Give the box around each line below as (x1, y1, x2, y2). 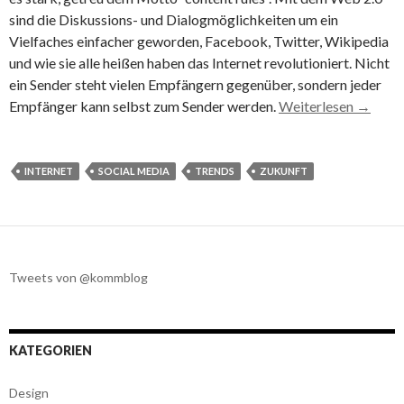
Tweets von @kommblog (9, 269, 148, 285)
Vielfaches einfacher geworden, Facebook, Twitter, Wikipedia (9, 32, 391, 50)
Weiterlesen (279, 96, 356, 115)
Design (9, 384, 49, 400)
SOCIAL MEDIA (98, 164, 170, 177)
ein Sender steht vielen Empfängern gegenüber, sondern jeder (9, 75, 381, 93)
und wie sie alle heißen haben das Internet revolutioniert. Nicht (9, 53, 390, 71)
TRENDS (195, 164, 234, 177)
